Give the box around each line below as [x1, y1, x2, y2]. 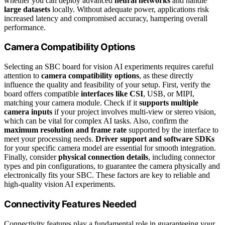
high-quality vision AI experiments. [4, 180, 116, 189]
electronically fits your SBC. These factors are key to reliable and [4, 171, 210, 180]
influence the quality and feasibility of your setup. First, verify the [4, 80, 210, 89]
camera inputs [4, 107, 52, 117]
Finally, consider [4, 153, 58, 162]
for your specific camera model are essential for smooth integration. [4, 144, 216, 153]
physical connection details [58, 153, 148, 162]
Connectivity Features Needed [4, 198, 137, 210]
